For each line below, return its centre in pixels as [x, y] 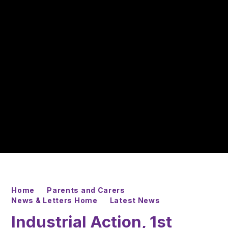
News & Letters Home [54, 200]
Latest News [135, 200]
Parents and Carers [86, 190]
